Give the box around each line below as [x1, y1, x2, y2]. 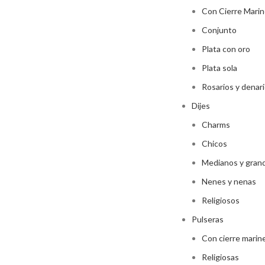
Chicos [202, 138, 227, 148]
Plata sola [202, 63, 237, 73]
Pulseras [192, 214, 224, 224]
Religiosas [202, 252, 239, 262]
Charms [202, 119, 230, 130]
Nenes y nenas [202, 176, 256, 186]
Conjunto [202, 25, 237, 35]
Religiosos [202, 195, 240, 205]
